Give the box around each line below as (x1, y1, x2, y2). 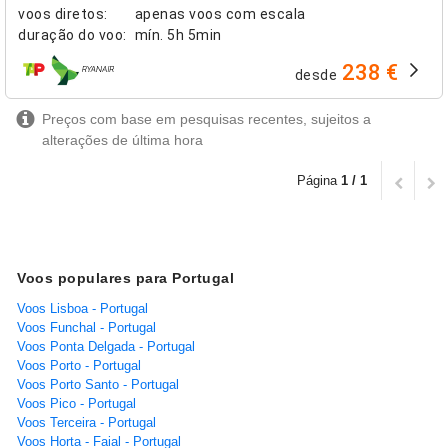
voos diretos (18, 6, 104, 23)
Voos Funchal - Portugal (17, 320, 156, 336)
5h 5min (167, 27, 222, 44)
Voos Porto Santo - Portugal (17, 377, 179, 393)
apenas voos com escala (134, 6, 306, 23)
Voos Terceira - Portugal (17, 415, 156, 431)
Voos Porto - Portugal (17, 358, 141, 374)
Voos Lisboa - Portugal (17, 301, 148, 317)
